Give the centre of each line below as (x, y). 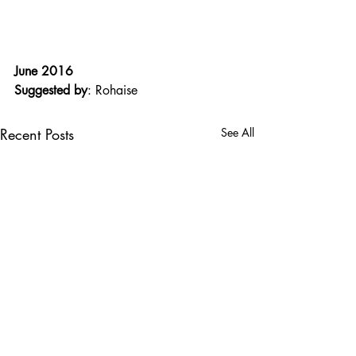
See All (238, 133)
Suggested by (51, 91)
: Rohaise (112, 91)
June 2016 (44, 72)
